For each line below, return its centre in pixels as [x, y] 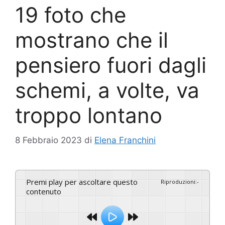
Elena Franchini [125, 140]
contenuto [44, 191]
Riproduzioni [178, 181]
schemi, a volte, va [107, 90]
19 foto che [71, 15]
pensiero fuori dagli [111, 65]
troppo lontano [89, 116]
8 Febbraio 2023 [48, 140]
